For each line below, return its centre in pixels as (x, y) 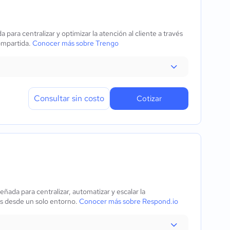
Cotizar (149, 99)
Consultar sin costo (69, 98)
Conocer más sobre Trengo (75, 43)
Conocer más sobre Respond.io (129, 201)
